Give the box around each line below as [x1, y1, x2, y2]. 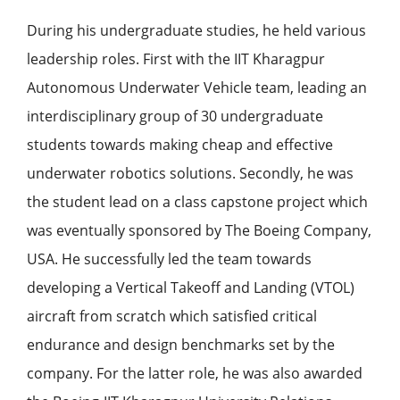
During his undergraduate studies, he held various [27, 21, 366, 40]
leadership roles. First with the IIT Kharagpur [27, 49, 325, 69]
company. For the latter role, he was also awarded [27, 363, 362, 383]
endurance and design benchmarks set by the [27, 335, 335, 354]
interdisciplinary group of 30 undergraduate [27, 106, 323, 126]
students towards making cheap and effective [27, 135, 333, 154]
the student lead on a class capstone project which [27, 192, 368, 212]
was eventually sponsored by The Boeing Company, [27, 221, 371, 240]
